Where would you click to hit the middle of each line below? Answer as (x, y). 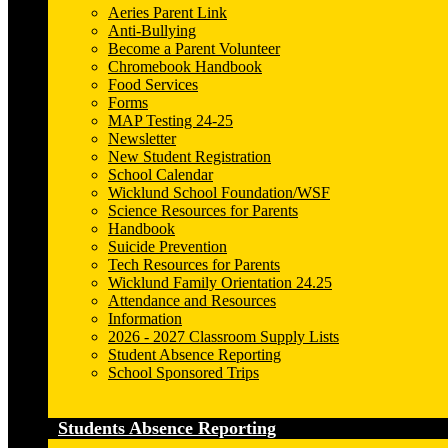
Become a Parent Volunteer (194, 49)
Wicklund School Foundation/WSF (219, 193)
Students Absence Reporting (167, 428)
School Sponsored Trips (183, 373)
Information (145, 319)
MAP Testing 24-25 (170, 121)
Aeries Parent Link (167, 13)
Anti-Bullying (152, 31)
